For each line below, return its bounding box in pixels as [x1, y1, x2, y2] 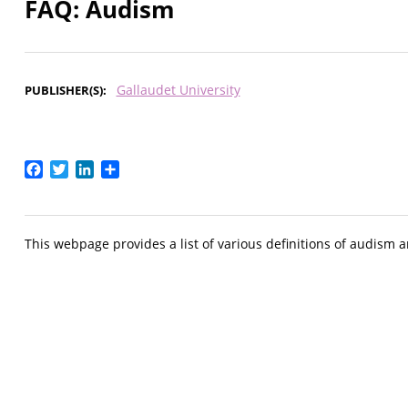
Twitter [68, 158, 117, 178]
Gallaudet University [116, 81, 240, 99]
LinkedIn [94, 158, 151, 178]
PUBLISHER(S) [25, 82, 103, 99]
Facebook [43, 158, 108, 178]
